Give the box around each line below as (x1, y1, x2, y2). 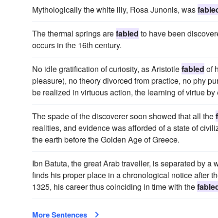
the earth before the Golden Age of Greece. (32, 133, 180, 145)
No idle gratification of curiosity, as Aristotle (32, 63, 182, 74)
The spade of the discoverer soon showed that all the (32, 110, 216, 122)
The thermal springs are (32, 27, 116, 39)
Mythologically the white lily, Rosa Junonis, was (32, 3, 198, 15)
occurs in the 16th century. (32, 39, 122, 51)
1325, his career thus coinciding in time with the (32, 181, 197, 192)
